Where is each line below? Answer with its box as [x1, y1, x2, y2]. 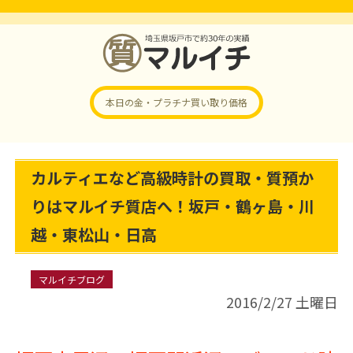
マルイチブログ [38, 273, 105, 286]
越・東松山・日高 [30, 223, 157, 246]
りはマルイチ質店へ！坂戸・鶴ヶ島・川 [30, 195, 314, 217]
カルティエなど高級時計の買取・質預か [30, 166, 314, 189]
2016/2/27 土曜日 [226, 292, 339, 312]
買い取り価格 [191, 95, 247, 109]
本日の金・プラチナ [106, 95, 191, 109]
